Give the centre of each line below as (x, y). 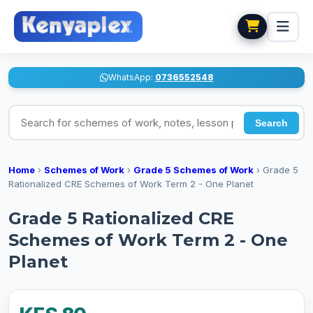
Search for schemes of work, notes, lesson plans (139, 112)
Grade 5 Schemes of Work (194, 170)
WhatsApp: (131, 77)
